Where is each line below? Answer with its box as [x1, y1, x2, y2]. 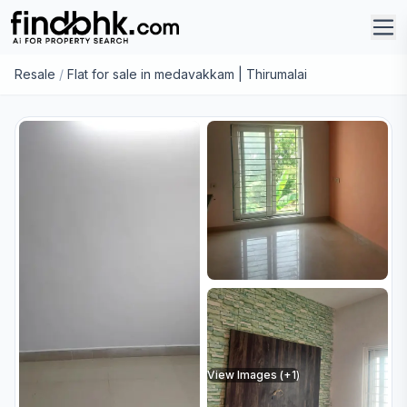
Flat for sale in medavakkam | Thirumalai [67, 66, 307, 82]
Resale [15, 66, 55, 82]
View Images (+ [207, 367, 292, 382]
